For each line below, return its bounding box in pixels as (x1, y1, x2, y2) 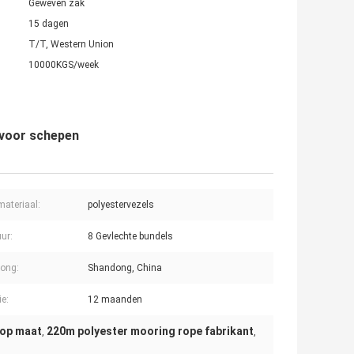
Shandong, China (88, 262, 162, 274)
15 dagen (28, 18, 69, 30)
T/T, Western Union (28, 39, 114, 51)
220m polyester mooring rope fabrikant (47, 325, 254, 338)
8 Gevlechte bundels (88, 231, 173, 243)
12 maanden (88, 294, 142, 306)
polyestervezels (88, 199, 154, 211)
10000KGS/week (28, 59, 99, 71)
